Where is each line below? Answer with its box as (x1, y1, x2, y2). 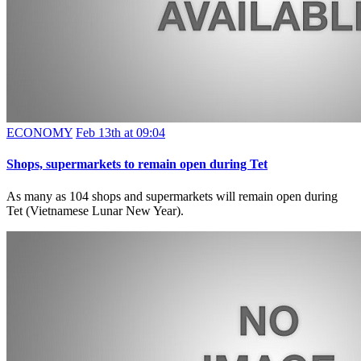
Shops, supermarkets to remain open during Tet (6, 157, 268, 172)
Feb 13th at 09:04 (76, 125, 165, 139)
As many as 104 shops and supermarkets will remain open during (6, 189, 338, 203)
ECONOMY (6, 125, 73, 139)
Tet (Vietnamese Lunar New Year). (6, 203, 184, 218)
